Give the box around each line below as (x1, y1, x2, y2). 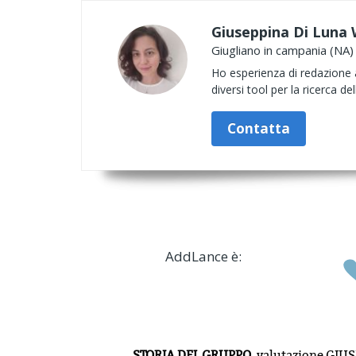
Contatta (227, 119, 290, 137)
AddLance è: (164, 247, 242, 265)
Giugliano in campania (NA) (211, 42, 354, 58)
